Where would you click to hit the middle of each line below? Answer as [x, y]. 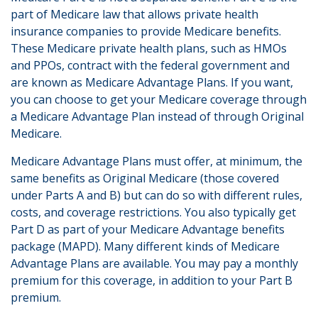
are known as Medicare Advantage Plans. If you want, [152, 82]
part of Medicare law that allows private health [135, 14]
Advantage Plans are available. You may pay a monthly [154, 263]
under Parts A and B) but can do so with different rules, [157, 195]
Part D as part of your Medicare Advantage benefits [148, 229]
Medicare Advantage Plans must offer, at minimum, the [157, 161]
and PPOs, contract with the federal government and [150, 65]
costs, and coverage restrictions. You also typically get [153, 212]
